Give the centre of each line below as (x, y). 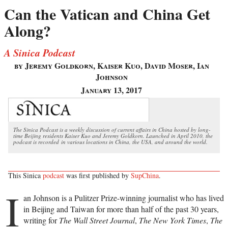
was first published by (97, 175)
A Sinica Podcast (40, 53)
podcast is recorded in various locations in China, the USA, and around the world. (110, 141)
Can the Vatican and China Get (107, 14)
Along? (27, 31)
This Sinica (25, 175)
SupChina (145, 175)
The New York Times (173, 220)
